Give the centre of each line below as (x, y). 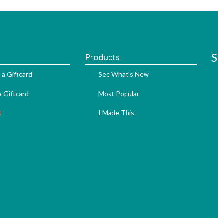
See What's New (123, 74)
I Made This (116, 113)
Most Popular (118, 93)
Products (102, 57)
